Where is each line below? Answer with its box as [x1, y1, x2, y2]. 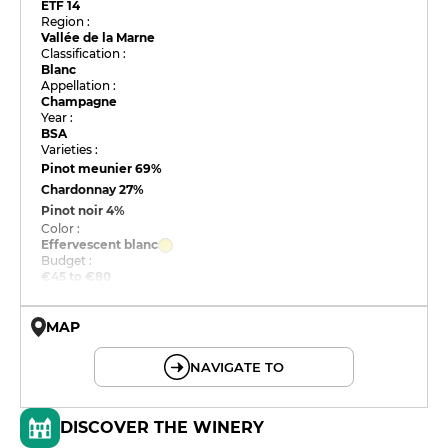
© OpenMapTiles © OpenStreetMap [218, 328, 422, 342]
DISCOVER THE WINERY [60, 418, 264, 437]
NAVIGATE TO [190, 359, 284, 375]
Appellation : [41, 78, 117, 93]
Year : [41, 110, 74, 125]
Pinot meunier [41, 161, 136, 176]
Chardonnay [41, 182, 120, 197]
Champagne [41, 94, 118, 109]
